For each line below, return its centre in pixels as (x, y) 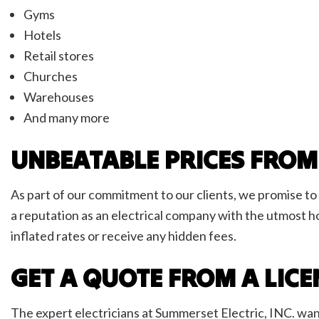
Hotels (42, 35)
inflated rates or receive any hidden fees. (125, 236)
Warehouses (59, 97)
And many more (66, 118)
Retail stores (58, 56)
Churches (50, 77)
